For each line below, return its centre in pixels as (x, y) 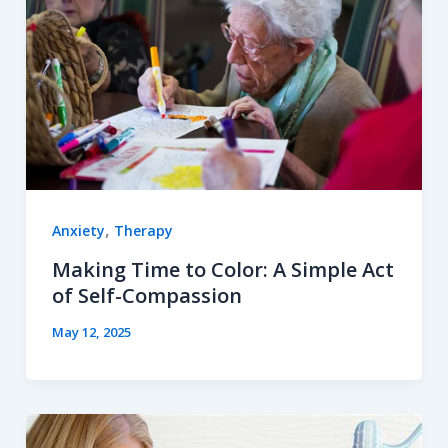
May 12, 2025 (91, 332)
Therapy (143, 230)
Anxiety (78, 230)
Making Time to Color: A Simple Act (222, 270)
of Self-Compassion (146, 296)
